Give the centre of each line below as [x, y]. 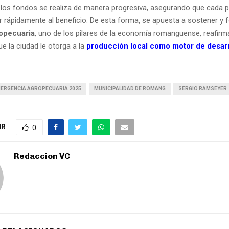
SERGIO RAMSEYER [203, 89]
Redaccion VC [42, 156]
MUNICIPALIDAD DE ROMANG [130, 89]
